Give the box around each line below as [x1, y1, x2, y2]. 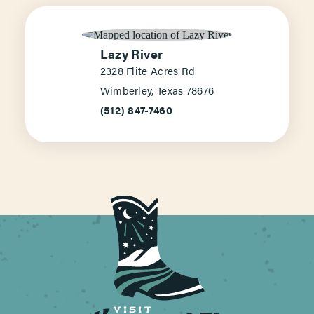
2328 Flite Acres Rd [100, 63, 196, 78]
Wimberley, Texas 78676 [100, 83, 214, 98]
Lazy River [100, 45, 163, 63]
